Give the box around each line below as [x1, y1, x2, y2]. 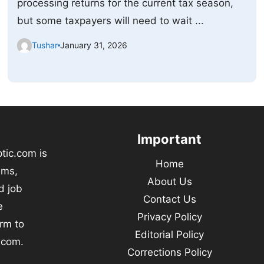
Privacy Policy [137, 210, 202, 223]
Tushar [32, 40, 58, 51]
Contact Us [143, 193, 196, 205]
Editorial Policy [135, 228, 204, 240]
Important [137, 131, 202, 147]
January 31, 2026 [60, 40, 128, 51]
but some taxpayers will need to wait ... [17, 14, 204, 27]
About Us [147, 175, 192, 187]
